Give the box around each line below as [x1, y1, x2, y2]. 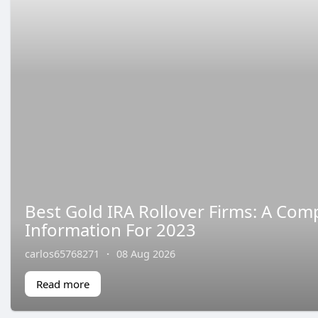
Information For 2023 [25, 217, 196, 241]
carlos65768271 [25, 246, 99, 261]
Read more [36, 276, 89, 291]
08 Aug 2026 [116, 246, 175, 261]
